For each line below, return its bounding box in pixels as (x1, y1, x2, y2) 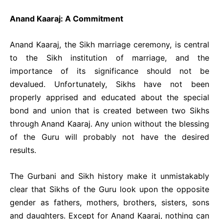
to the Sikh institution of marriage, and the (10, 53, 209, 63)
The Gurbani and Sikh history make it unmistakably (10, 171, 209, 181)
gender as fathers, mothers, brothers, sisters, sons (10, 197, 209, 207)
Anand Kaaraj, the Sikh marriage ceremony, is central (10, 40, 209, 49)
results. (10, 145, 36, 155)
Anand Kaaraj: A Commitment (10, 14, 123, 23)
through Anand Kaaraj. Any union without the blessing (10, 119, 209, 129)
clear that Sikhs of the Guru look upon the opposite (10, 184, 209, 194)
